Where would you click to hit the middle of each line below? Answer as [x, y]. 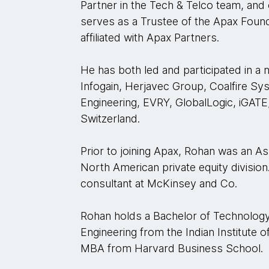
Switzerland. [112, 119]
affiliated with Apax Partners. [150, 38]
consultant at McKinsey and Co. [159, 183]
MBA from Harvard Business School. [172, 248]
